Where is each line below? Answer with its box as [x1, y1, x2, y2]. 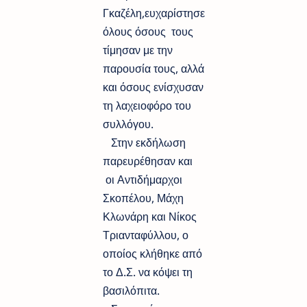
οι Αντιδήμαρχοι [103, 171, 182, 187]
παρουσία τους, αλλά [103, 60, 204, 76]
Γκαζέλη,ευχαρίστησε [103, 5, 205, 21]
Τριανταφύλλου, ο [103, 227, 188, 243]
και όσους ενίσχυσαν [103, 79, 204, 95]
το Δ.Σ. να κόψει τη [103, 264, 193, 280]
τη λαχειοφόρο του [103, 97, 191, 113]
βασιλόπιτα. [103, 282, 160, 298]
